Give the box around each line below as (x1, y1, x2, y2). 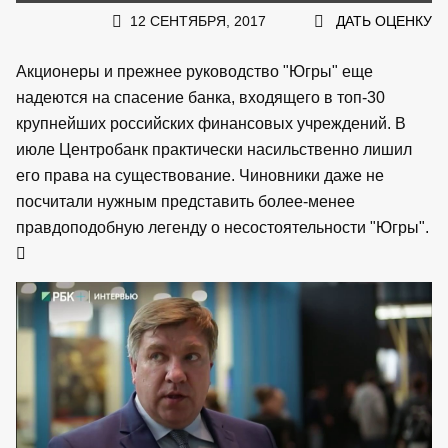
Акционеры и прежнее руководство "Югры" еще (16, 62, 373, 80)
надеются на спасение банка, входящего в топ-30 (16, 88, 385, 106)
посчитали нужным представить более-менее (16, 192, 355, 210)
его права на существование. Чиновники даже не (16, 166, 384, 184)
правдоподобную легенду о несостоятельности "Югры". (16, 218, 429, 236)
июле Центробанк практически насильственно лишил (16, 140, 412, 158)
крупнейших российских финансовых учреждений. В (16, 114, 406, 132)
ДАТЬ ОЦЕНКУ (336, 12, 432, 29)
